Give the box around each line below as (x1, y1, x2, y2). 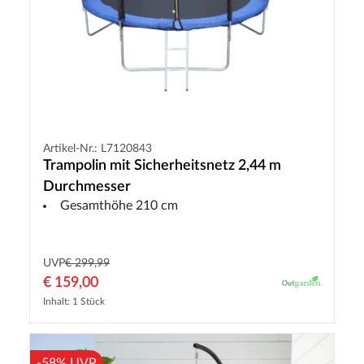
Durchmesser (43, 179, 131, 194)
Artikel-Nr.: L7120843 (43, 142, 152, 154)
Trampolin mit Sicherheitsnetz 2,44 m (43, 158, 281, 173)
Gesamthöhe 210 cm (60, 198, 178, 212)
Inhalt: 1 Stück (43, 296, 105, 306)
